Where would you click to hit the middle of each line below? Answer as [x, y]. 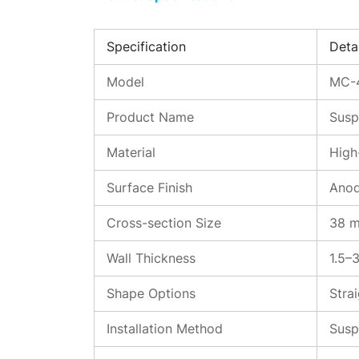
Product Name [150, 117]
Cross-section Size [164, 223]
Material [131, 152]
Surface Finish [149, 188]
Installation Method [165, 329]
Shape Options [151, 293]
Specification [146, 46]
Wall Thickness [151, 258]
